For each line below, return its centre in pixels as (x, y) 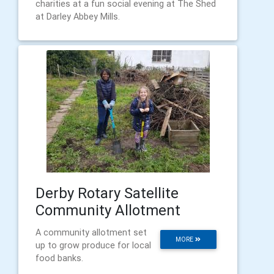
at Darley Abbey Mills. (78, 17)
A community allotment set (91, 232)
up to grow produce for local (93, 245)
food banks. (59, 258)
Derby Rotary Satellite (107, 193)
